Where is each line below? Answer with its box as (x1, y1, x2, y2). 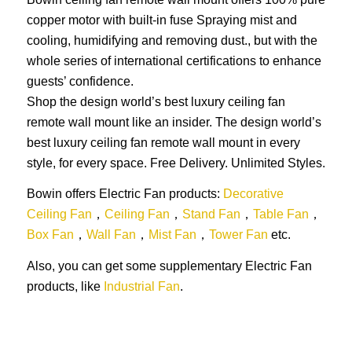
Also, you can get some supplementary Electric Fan (26, 258, 312, 273)
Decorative (222, 187, 284, 201)
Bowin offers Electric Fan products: (26, 187, 223, 201)
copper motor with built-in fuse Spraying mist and (26, 13, 297, 27)
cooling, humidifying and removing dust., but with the (26, 33, 317, 47)
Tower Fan (208, 228, 271, 242)
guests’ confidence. (26, 74, 134, 88)
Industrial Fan (103, 279, 180, 293)
